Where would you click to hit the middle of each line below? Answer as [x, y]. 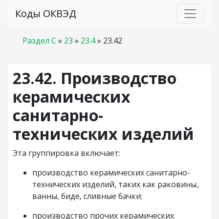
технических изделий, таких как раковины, [115, 184]
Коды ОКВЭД [46, 13]
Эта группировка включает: [66, 153]
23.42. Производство [95, 78]
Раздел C [39, 41]
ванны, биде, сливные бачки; [87, 196]
